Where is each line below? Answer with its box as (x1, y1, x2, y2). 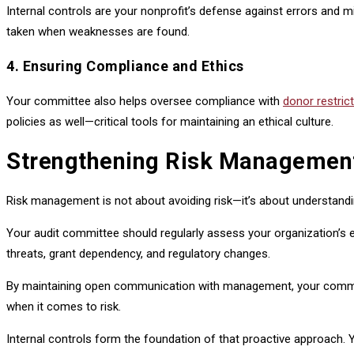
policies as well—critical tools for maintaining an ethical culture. (6, 114, 333, 129)
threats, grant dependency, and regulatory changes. (6, 246, 270, 261)
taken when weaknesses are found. (6, 24, 190, 39)
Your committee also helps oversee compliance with (6, 93, 283, 108)
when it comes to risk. (6, 299, 121, 314)
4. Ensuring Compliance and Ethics (6, 57, 244, 74)
